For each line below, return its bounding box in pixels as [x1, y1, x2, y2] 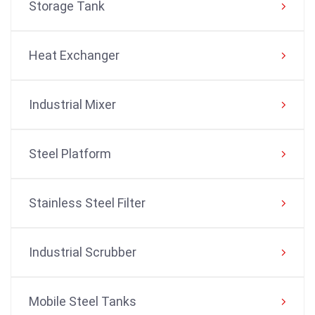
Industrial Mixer [29, 96, 116, 112]
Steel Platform [29, 146, 111, 161]
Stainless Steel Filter [29, 195, 146, 210]
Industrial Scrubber [29, 244, 136, 259]
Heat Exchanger [29, 47, 120, 63]
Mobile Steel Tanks [29, 293, 136, 309]
